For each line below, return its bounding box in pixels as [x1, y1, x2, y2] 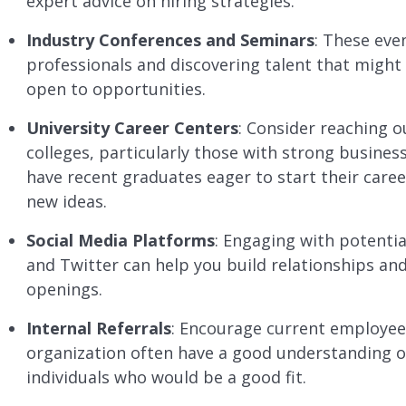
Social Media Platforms [25, 229, 215, 252]
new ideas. [25, 190, 107, 213]
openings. [25, 278, 102, 301]
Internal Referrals [25, 317, 171, 340]
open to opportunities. [25, 78, 206, 101]
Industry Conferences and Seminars [25, 29, 314, 52]
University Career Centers [25, 117, 238, 140]
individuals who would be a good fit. [25, 366, 306, 389]
